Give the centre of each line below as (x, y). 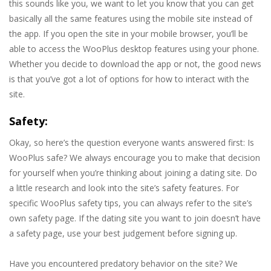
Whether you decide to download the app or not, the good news (135, 64)
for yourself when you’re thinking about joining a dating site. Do (133, 173)
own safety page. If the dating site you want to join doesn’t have (135, 218)
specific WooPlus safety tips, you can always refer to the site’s (131, 203)
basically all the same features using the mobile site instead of (131, 19)
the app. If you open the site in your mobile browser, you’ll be (129, 34)
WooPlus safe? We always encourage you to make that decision (135, 158)
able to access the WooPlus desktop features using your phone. (134, 49)
